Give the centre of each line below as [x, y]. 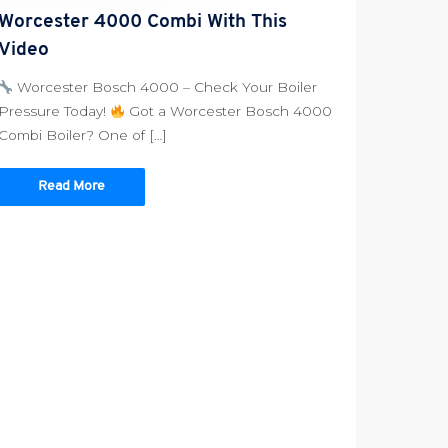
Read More [71, 186]
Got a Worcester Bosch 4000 [229, 111]
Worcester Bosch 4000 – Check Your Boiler [165, 87]
